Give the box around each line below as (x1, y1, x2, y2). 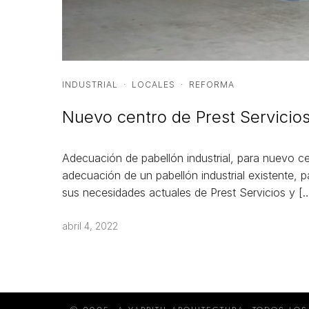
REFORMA (189, 79, 235, 90)
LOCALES (132, 79, 175, 90)
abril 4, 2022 (62, 219, 118, 232)
